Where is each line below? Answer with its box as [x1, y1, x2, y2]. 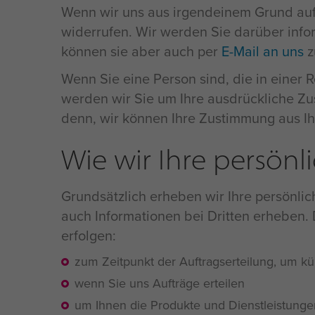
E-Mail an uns [221, 41, 304, 62]
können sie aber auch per [61, 41, 221, 62]
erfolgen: [61, 225, 116, 246]
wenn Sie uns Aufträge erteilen [75, 274, 245, 292]
